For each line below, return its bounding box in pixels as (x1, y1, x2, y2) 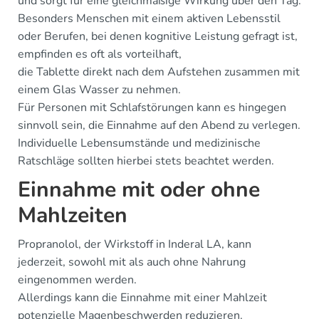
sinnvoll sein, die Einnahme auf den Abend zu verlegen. (18, 117, 300, 133)
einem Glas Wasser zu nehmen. (18, 81, 181, 98)
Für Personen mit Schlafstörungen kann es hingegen (18, 99, 286, 115)
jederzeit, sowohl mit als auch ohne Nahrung (18, 253, 246, 270)
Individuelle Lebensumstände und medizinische (18, 135, 261, 151)
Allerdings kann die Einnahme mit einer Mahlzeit (18, 289, 267, 305)
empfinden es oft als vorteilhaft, (18, 46, 182, 62)
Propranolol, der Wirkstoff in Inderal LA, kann (18, 236, 251, 252)
